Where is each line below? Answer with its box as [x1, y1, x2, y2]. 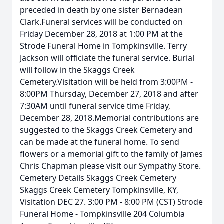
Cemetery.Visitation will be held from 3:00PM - [20, 76, 193, 87]
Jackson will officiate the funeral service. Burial [20, 52, 194, 63]
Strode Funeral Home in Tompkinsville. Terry [20, 40, 187, 51]
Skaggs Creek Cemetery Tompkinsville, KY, [20, 184, 178, 195]
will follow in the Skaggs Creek [20, 64, 135, 75]
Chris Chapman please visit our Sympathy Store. [20, 160, 201, 171]
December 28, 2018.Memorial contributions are [20, 112, 199, 123]
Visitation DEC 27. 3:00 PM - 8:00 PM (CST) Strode [20, 196, 203, 207]
